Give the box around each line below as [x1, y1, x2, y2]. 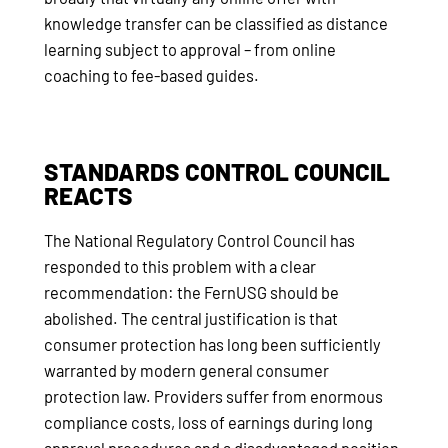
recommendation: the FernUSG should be [44, 282, 339, 302]
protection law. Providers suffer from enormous [44, 386, 383, 406]
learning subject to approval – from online [44, 40, 336, 60]
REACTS [44, 180, 133, 210]
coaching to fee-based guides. [44, 66, 259, 86]
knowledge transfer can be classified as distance [44, 14, 388, 34]
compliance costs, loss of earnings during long [44, 412, 373, 432]
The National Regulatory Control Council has [44, 230, 355, 250]
